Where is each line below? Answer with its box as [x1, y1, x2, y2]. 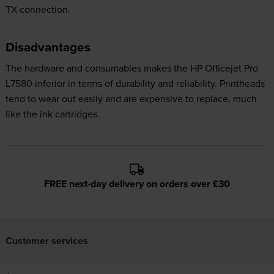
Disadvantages [5, 37, 91, 56]
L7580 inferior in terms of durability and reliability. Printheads [5, 76, 265, 90]
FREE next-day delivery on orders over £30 [44, 177, 230, 191]
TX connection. [5, 2, 70, 16]
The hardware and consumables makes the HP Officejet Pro [5, 61, 258, 75]
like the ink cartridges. [5, 106, 100, 120]
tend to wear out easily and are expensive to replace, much [5, 91, 257, 105]
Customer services [5, 234, 88, 248]
